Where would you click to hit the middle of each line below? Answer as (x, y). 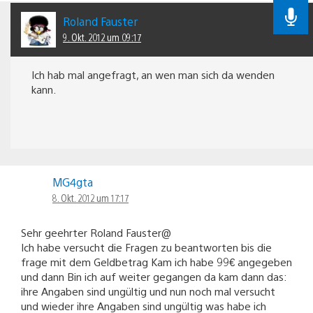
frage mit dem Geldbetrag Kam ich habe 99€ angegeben (156, 261)
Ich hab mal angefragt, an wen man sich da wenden (153, 74)
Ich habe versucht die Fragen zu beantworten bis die (146, 247)
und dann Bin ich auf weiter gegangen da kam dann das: (154, 276)
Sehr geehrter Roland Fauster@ (96, 232)
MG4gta (73, 182)
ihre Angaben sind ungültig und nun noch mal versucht (148, 291)
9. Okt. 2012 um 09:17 (102, 37)
